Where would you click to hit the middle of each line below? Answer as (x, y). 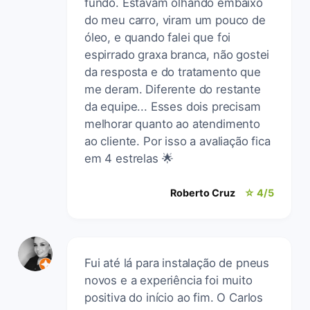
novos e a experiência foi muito (168, 280)
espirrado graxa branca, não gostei (177, 54)
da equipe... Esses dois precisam (173, 106)
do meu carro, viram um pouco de (175, 20)
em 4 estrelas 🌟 (129, 158)
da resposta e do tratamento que (173, 72)
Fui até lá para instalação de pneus (177, 263)
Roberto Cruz (203, 192)
